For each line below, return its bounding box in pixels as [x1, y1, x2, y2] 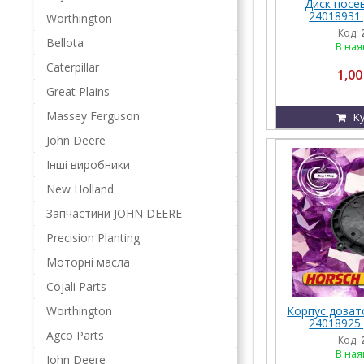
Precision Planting [46, 230, 140, 245]
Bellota [46, 35, 84, 50]
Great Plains [46, 84, 110, 99]
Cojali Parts [46, 279, 106, 294]
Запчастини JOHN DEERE [46, 206, 182, 221]
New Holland [46, 181, 114, 197]
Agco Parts [46, 327, 104, 343]
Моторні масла [46, 254, 130, 270]
